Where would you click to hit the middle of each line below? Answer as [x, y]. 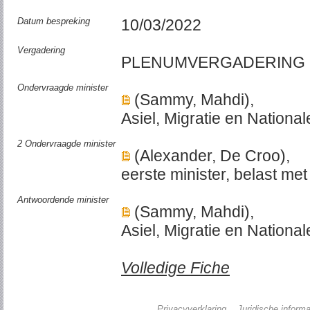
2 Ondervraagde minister [66, 144]
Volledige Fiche [175, 268]
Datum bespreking [54, 21]
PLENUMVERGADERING [213, 62]
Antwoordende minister [63, 200]
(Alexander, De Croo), [210, 156]
